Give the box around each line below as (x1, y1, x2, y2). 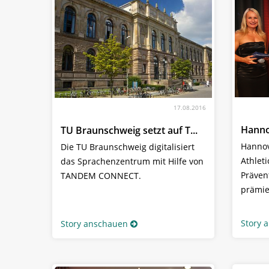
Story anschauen (61, 217, 128, 229)
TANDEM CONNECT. (61, 169, 141, 181)
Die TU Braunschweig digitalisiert (61, 141, 195, 153)
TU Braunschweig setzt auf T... (61, 123, 198, 137)
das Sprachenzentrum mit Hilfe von (61, 155, 204, 167)
